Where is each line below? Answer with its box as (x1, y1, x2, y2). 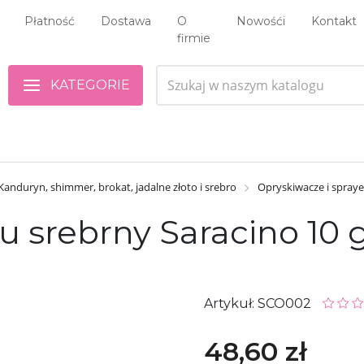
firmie (177, 31, 210, 45)
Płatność (24, 14, 75, 28)
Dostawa (101, 14, 151, 28)
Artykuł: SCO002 (204, 295, 314, 311)
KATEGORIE (50, 76, 130, 93)
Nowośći (236, 14, 285, 28)
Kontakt (311, 14, 357, 28)
